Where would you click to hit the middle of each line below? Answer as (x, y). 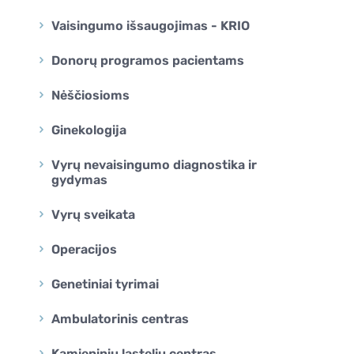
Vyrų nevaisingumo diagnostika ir (154, 164)
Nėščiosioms (90, 95)
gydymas (79, 179)
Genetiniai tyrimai (105, 284)
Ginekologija (89, 130)
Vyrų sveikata (93, 214)
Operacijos (84, 249)
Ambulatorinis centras (120, 318)
